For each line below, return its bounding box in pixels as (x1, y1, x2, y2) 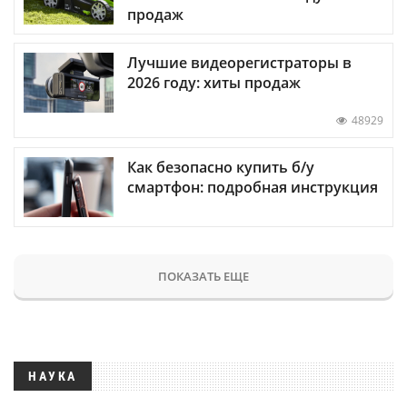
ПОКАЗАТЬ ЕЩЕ (158, 267, 249, 284)
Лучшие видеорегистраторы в (127, 53, 352, 74)
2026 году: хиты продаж (127, 73, 301, 94)
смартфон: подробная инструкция (127, 176, 378, 197)
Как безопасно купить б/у (127, 156, 314, 177)
